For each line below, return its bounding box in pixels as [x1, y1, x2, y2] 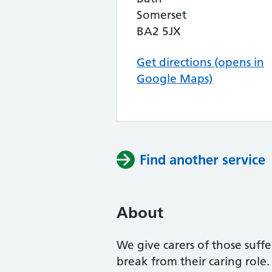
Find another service [140, 151, 265, 168]
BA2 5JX [137, 24, 181, 38]
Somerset [137, 8, 186, 22]
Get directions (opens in [137, 55, 264, 69]
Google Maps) [137, 72, 212, 86]
